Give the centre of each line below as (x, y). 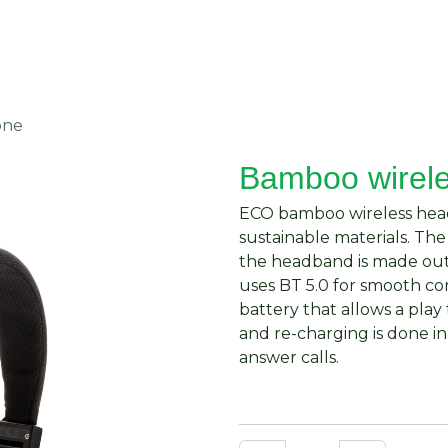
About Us (96, 44)
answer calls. (289, 357)
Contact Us (399, 44)
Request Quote (244, 44)
